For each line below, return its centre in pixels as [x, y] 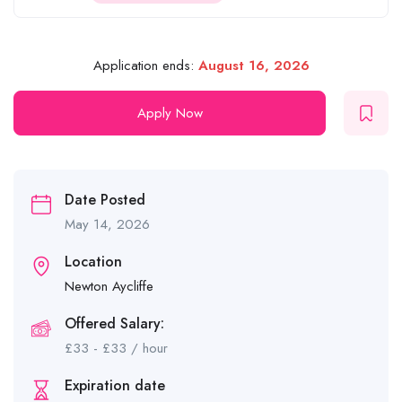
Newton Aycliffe [109, 286]
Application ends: [145, 66]
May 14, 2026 [107, 224]
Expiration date [115, 385]
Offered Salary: [114, 323]
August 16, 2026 [253, 66]
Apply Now [170, 113]
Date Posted [105, 200]
